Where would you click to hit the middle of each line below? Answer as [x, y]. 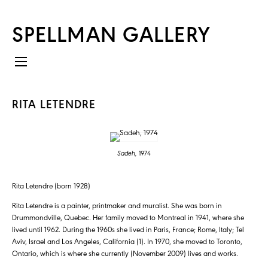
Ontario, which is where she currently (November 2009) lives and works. [125, 253]
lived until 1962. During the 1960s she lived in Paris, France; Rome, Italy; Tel [128, 229]
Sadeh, [128, 153]
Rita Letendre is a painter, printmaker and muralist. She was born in [117, 205]
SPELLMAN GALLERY [111, 33]
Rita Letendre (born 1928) [51, 185]
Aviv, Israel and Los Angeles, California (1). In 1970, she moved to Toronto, [127, 241]
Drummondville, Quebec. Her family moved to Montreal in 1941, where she [128, 217]
